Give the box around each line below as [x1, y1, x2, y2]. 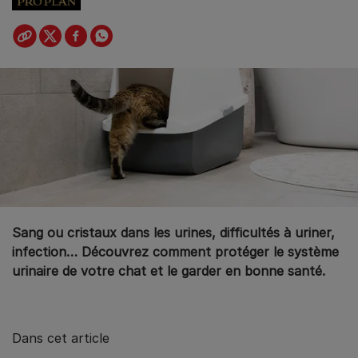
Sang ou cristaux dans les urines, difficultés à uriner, [12, 224, 335, 241]
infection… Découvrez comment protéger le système [12, 243, 339, 260]
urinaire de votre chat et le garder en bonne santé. [12, 262, 325, 279]
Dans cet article [12, 329, 109, 346]
